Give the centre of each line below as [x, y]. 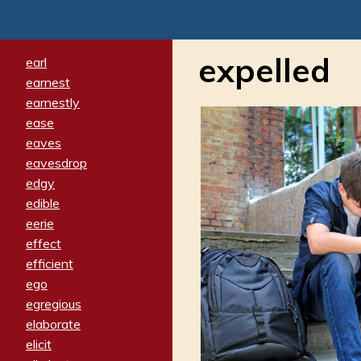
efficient [50, 263]
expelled [264, 71]
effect [44, 243]
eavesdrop [56, 162]
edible [43, 203]
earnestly [53, 102]
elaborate [53, 324]
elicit [39, 344]
